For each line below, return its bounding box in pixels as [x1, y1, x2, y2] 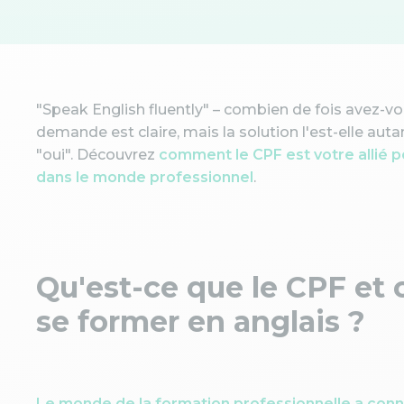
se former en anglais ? [36, 304, 365, 339]
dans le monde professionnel [36, 169, 253, 186]
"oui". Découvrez [36, 146, 159, 163]
